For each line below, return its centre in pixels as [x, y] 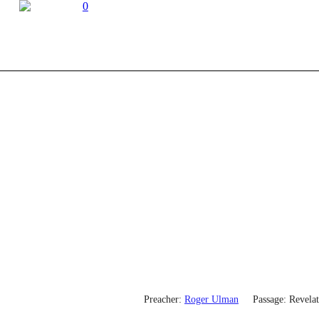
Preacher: [163, 299]
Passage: [270, 299]
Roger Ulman [211, 299]
